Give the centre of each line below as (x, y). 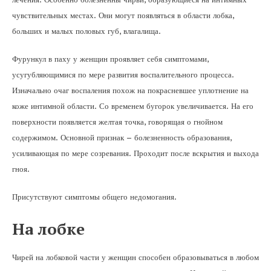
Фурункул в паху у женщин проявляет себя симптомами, (110, 59)
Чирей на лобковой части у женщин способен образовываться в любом (135, 257)
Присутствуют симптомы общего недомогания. (94, 197)
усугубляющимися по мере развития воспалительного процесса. (123, 75)
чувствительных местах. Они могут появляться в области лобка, (123, 15)
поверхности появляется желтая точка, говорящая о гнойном (117, 122)
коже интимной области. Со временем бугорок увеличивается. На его (133, 106)
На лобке (48, 229)
